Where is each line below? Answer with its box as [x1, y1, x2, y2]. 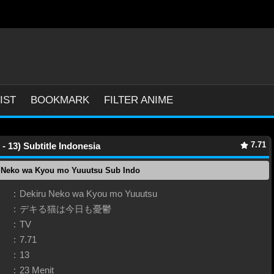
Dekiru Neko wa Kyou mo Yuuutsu [20, 188, 157, 199]
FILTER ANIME [104, 94, 173, 106]
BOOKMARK [31, 94, 89, 106]
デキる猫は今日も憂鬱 [20, 204, 111, 214]
